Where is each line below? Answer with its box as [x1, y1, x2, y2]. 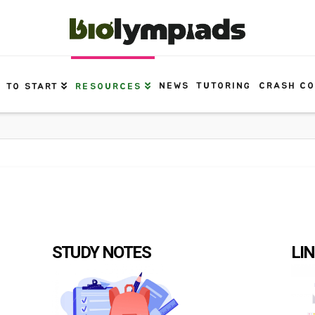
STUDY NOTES [51, 243, 151, 262]
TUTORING [195, 82, 252, 91]
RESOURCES [75, 82, 142, 91]
